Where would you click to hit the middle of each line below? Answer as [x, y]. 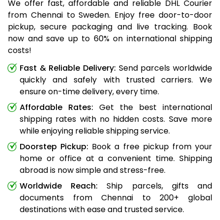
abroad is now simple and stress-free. [93, 170]
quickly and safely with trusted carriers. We [116, 80]
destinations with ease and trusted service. [102, 209]
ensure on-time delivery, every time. [89, 91]
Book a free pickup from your [151, 146]
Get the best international [153, 107]
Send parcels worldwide [164, 68]
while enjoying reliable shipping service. [95, 131]
